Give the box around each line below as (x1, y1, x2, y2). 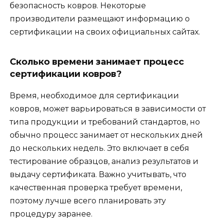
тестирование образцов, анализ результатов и (10, 157, 199, 166)
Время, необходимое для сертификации (10, 91, 179, 101)
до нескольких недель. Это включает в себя (10, 144, 189, 153)
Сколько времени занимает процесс (10, 56, 184, 68)
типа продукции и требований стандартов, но (10, 117, 200, 127)
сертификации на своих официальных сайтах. (10, 27, 200, 37)
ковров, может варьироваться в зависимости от (10, 104, 206, 114)
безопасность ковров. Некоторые (10, 1, 146, 11)
